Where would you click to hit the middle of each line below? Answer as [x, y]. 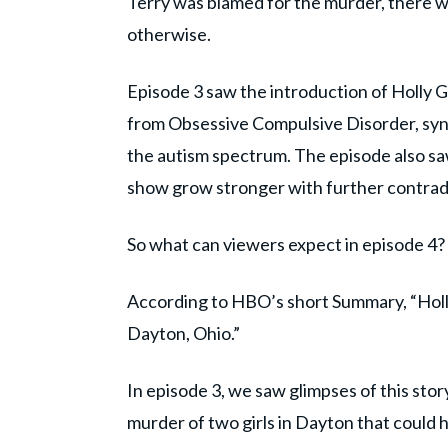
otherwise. [169, 34]
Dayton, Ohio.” [183, 333]
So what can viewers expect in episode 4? [286, 244]
